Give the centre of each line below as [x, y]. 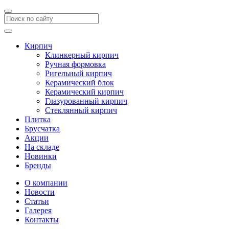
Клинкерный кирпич [82, 55]
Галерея [38, 210]
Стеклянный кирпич [81, 110]
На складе [42, 147]
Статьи [37, 201]
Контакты [42, 220]
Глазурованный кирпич [86, 101]
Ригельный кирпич [78, 73]
